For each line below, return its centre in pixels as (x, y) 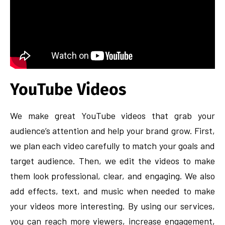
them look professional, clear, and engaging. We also (113, 176)
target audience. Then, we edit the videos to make (113, 161)
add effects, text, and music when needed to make (113, 191)
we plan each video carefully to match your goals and (113, 146)
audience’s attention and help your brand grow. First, (113, 131)
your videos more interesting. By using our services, (113, 206)
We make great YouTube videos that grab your (113, 116)
